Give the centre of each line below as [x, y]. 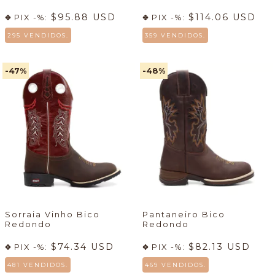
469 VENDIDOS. [176, 265]
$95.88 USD [83, 17]
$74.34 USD [83, 247]
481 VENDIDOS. [38, 265]
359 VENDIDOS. [175, 36]
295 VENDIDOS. [38, 36]
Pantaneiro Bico [184, 215]
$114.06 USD [222, 17]
